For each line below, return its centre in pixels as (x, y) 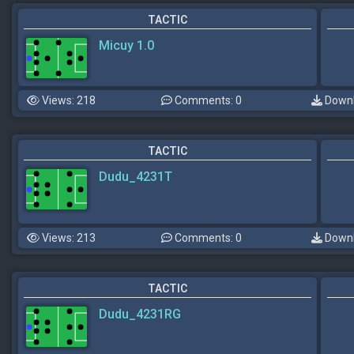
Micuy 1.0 (126, 45)
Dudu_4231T (136, 176)
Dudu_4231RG (140, 314)
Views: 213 (68, 237)
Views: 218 (68, 100)
